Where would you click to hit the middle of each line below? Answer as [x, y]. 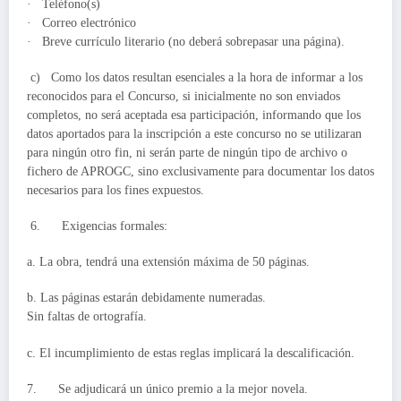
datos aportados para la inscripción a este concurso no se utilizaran [194, 133]
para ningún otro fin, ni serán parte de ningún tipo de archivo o [187, 152]
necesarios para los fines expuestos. [115, 190]
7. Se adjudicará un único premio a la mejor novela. [167, 388]
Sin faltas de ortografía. [87, 317]
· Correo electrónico [83, 22]
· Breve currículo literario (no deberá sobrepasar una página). [186, 41]
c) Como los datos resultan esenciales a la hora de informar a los [195, 77]
